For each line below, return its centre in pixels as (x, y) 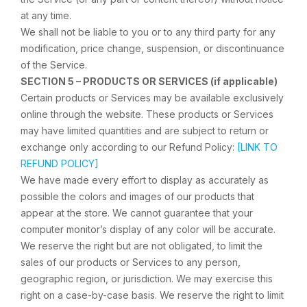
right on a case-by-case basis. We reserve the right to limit (152, 295)
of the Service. (54, 65)
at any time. (46, 15)
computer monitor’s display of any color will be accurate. (148, 229)
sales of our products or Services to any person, (131, 262)
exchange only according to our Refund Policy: (129, 147)
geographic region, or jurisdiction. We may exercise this (147, 279)
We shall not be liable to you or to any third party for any (148, 32)
